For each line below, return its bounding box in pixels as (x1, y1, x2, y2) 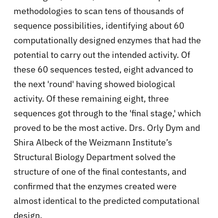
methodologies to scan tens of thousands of (14, 5, 184, 17)
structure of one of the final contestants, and (14, 165, 186, 177)
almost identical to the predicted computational (14, 195, 200, 206)
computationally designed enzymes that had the (14, 34, 201, 46)
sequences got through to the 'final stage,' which (14, 107, 201, 119)
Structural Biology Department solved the (14, 151, 176, 163)
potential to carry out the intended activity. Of (14, 49, 190, 60)
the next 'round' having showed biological (14, 78, 175, 90)
